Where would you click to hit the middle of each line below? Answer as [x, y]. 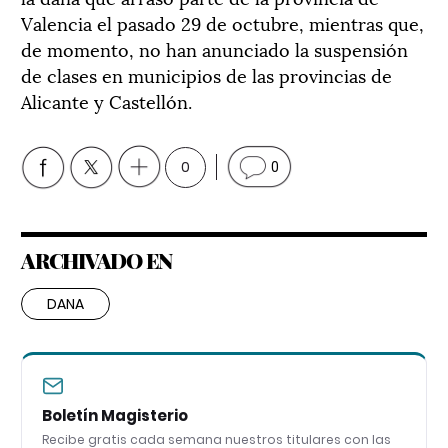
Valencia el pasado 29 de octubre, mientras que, [222, 22]
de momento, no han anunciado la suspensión [214, 48]
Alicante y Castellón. [106, 100]
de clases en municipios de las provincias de [206, 74]
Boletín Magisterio [115, 415]
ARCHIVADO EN [96, 259]
